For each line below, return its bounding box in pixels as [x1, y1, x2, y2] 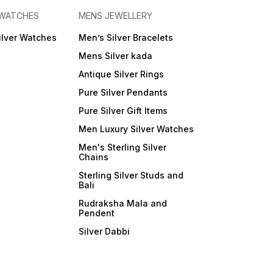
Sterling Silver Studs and [78, 170, 183, 181]
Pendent [78, 208, 115, 219]
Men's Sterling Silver [78, 142, 166, 153]
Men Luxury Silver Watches [78, 124, 194, 135]
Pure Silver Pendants [78, 87, 168, 98]
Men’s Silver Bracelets [78, 32, 173, 43]
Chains [78, 152, 108, 163]
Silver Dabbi [78, 226, 130, 237]
